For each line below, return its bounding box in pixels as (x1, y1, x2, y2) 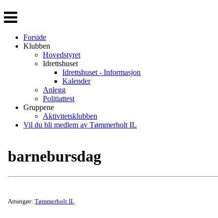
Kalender (62, 77, 91, 85)
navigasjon (3, 18, 36, 26)
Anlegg (43, 86, 66, 94)
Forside (23, 33, 46, 41)
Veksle (3, 9, 24, 18)
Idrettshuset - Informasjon (62, 68, 141, 76)
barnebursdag (8, 147, 101, 165)
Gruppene (23, 103, 54, 111)
